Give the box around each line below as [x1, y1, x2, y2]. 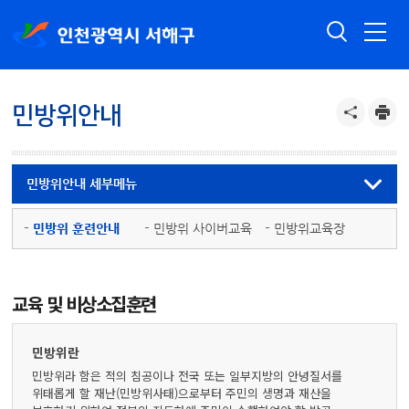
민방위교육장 [273, 220, 345, 236]
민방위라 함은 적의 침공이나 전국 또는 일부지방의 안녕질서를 [32, 367, 343, 385]
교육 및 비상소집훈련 [12, 289, 156, 317]
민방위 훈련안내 [32, 220, 120, 236]
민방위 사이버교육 [152, 220, 252, 236]
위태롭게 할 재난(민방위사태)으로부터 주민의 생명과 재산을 [32, 384, 332, 403]
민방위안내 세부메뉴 [26, 175, 138, 191]
